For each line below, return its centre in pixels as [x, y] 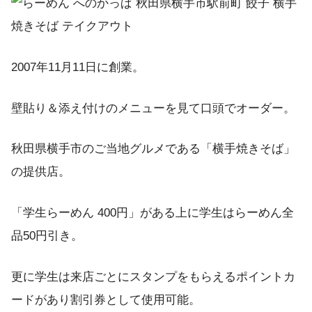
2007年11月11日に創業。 [78, 67]
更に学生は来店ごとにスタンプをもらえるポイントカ [153, 276]
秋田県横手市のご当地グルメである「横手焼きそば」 [153, 149]
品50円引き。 [47, 236]
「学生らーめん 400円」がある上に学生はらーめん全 [153, 213]
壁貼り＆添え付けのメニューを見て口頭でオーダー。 [153, 108]
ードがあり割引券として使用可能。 [106, 299]
